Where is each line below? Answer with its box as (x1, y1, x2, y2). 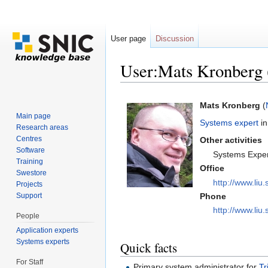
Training (16, 157, 44, 166)
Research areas (16, 123, 69, 132)
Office (200, 163, 224, 173)
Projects (16, 179, 43, 188)
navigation (156, 82, 194, 92)
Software (16, 145, 45, 154)
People (16, 211, 40, 220)
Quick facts (120, 239, 177, 257)
